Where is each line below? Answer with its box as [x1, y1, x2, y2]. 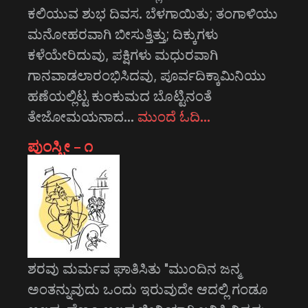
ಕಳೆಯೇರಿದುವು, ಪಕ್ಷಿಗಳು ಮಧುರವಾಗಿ [27, 45, 218, 64]
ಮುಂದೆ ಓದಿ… [137, 107, 210, 126]
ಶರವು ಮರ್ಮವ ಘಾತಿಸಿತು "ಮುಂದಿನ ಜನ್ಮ [27, 259, 241, 278]
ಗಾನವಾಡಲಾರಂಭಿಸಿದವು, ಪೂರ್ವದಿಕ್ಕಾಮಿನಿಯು [27, 66, 266, 85]
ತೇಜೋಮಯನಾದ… [27, 107, 137, 126]
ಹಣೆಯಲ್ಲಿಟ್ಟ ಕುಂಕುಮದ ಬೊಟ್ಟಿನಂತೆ [27, 87, 212, 105]
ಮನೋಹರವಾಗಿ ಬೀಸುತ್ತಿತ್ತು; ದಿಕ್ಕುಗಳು [27, 25, 218, 43]
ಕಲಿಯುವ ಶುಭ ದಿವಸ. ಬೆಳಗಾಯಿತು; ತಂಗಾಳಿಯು [27, 4, 278, 23]
